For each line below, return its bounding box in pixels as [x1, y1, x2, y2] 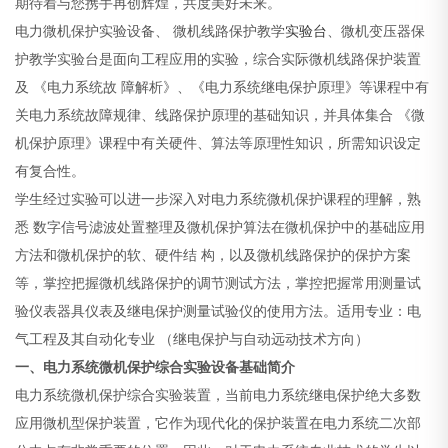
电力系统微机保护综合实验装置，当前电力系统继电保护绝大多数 [15, 387, 422, 404]
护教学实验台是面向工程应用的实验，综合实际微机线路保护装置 [15, 51, 422, 68]
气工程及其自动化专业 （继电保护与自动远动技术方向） [15, 331, 370, 348]
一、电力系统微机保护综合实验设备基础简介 [15, 359, 296, 376]
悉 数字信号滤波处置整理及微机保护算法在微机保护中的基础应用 [15, 219, 426, 236]
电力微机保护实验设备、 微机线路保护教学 [15, 23, 286, 40]
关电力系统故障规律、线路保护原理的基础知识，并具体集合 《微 [15, 107, 426, 124]
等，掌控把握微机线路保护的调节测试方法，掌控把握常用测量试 [15, 275, 422, 292]
